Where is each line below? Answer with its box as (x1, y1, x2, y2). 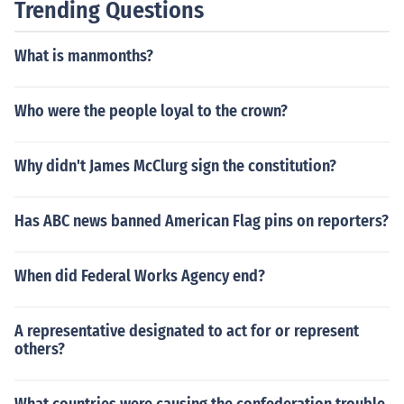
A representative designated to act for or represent (14, 321, 359, 341)
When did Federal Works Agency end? (14, 266, 265, 286)
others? (14, 339, 65, 359)
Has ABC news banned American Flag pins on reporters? (14, 211, 389, 231)
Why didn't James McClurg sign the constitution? (14, 156, 336, 176)
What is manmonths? (14, 46, 153, 66)
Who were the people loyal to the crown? (14, 101, 288, 121)
